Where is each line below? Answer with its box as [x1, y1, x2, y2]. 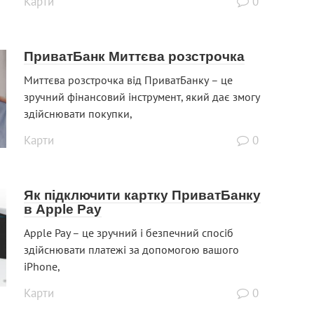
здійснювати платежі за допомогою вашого [24, 243, 239, 257]
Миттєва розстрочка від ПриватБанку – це [24, 73, 233, 88]
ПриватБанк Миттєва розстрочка [24, 49, 245, 64]
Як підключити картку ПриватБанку [24, 188, 261, 203]
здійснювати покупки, [24, 107, 132, 121]
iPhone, [24, 259, 60, 274]
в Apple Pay [24, 202, 102, 217]
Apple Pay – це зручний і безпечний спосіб [24, 226, 233, 240]
